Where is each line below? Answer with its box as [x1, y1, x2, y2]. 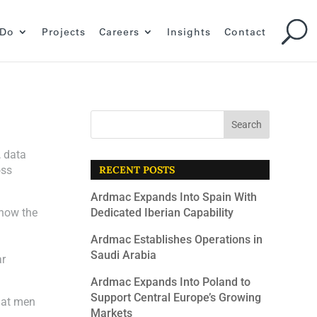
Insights [167, 25, 211, 38]
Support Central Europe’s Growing [91, 291, 262, 304]
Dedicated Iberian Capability [91, 206, 234, 219]
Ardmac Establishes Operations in [91, 233, 263, 246]
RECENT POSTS [99, 163, 175, 176]
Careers [99, 25, 139, 38]
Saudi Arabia [91, 248, 157, 262]
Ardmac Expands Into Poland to [91, 275, 251, 289]
